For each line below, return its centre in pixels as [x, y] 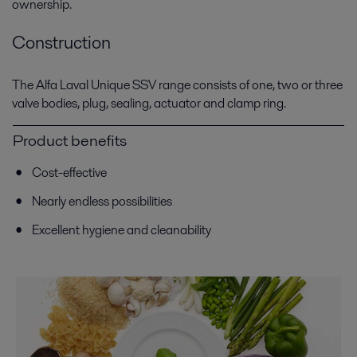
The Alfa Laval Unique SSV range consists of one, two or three [177, 85]
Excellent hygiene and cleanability [122, 230]
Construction [61, 42]
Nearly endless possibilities [102, 202]
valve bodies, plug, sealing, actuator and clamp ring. [150, 104]
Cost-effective [69, 173]
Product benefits [70, 141]
